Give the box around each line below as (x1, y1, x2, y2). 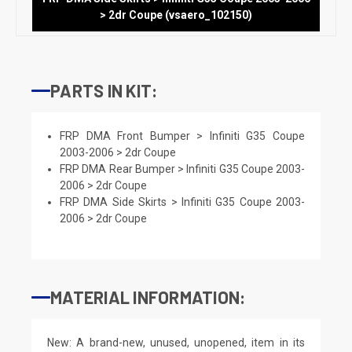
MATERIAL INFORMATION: (50, 286, 246, 307)
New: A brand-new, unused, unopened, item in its (47, 335, 305, 349)
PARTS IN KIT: (50, 79, 158, 101)
